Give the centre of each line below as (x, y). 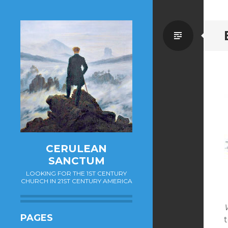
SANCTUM (76, 161)
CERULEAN (76, 149)
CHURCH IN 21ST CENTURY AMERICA (76, 181)
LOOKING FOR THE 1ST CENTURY (76, 173)
